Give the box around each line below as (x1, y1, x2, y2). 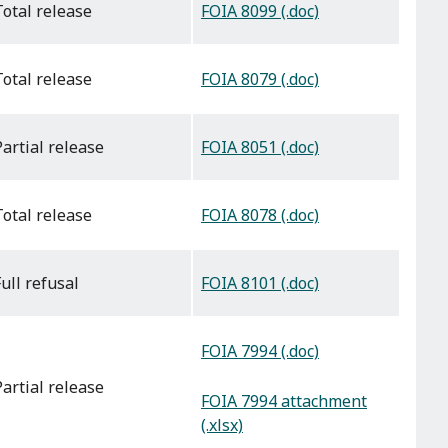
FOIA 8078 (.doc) (201, 204, 319, 227)
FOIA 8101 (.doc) (201, 272, 319, 295)
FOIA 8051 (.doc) (201, 136, 319, 159)
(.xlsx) (201, 413, 243, 436)
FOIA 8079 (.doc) (201, 68, 319, 91)
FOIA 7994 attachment (201, 389, 367, 412)
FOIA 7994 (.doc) (201, 340, 319, 363)
